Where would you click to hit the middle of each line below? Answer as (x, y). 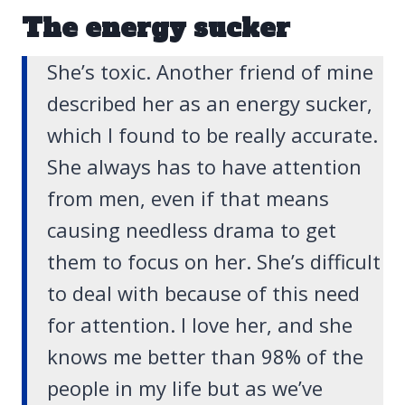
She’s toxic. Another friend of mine (210, 72)
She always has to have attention (204, 167)
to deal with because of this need (203, 293)
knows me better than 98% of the (205, 357)
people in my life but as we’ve (185, 388)
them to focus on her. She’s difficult (214, 262)
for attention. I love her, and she (200, 325)
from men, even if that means (188, 198)
